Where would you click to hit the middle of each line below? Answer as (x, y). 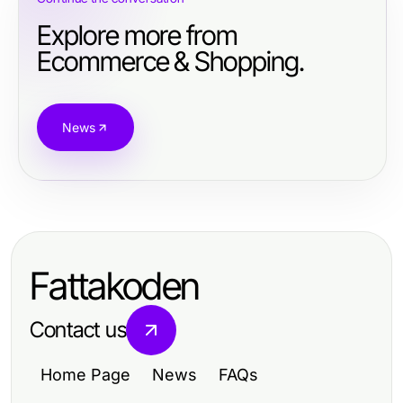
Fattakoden (115, 286)
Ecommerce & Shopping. (170, 61)
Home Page (85, 375)
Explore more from (138, 35)
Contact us (78, 330)
